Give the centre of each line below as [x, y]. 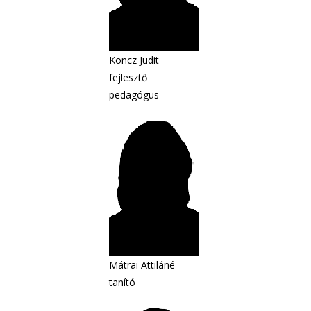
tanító [122, 282]
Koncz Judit [134, 60]
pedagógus [134, 95]
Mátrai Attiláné [142, 265]
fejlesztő [128, 77]
